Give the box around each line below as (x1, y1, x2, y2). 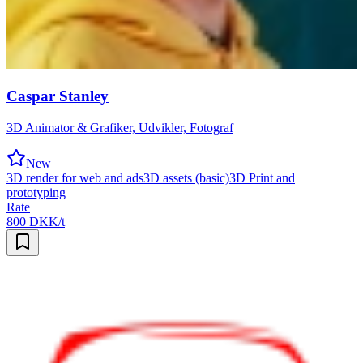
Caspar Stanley (6, 88, 109, 105)
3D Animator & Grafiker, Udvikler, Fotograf (6, 120, 233, 135)
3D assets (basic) (143, 170, 229, 185)
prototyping (6, 185, 66, 199)
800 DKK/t (6, 214, 65, 228)
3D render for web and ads (6, 170, 143, 185)
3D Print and (229, 170, 295, 185)
